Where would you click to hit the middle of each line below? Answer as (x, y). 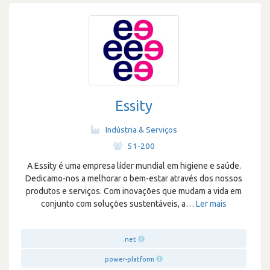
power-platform (130, 259)
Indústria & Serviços (141, 130)
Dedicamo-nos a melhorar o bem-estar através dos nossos (134, 178)
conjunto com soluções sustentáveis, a (113, 204)
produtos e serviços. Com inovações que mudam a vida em (134, 191)
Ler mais (211, 204)
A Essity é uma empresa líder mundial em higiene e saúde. (134, 166)
